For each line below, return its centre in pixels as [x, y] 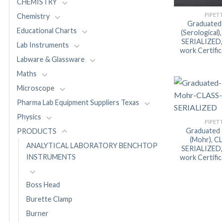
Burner [37, 214]
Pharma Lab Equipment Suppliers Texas [78, 103]
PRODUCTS [37, 131]
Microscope [36, 88]
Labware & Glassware [51, 59]
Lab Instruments [43, 45]
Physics [29, 117]
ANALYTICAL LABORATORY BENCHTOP [92, 146]
